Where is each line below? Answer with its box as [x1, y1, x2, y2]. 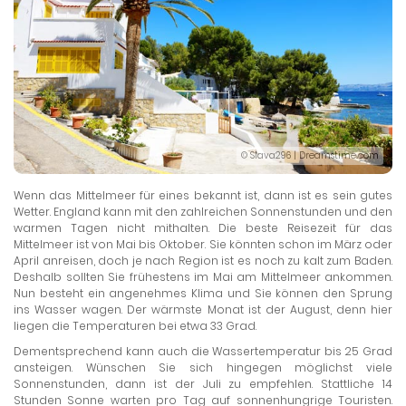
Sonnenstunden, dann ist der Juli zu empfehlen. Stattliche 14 [14, 376, 392, 392]
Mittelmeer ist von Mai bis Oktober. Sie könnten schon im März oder [14, 237, 392, 253]
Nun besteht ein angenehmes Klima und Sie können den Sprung [14, 285, 392, 302]
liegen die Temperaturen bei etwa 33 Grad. [14, 318, 256, 334]
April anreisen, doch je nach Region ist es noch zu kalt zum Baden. [14, 253, 392, 269]
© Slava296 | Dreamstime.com [241, 149, 379, 163]
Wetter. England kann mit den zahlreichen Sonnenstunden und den [14, 204, 392, 220]
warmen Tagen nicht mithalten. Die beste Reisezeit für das [14, 220, 392, 237]
